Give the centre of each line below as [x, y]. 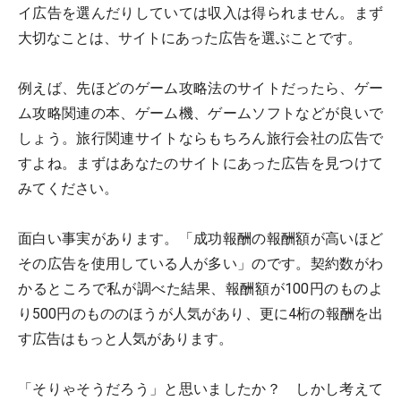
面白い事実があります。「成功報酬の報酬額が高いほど [200, 239]
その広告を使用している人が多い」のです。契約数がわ [200, 264]
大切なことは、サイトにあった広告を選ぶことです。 [190, 38]
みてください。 [68, 188]
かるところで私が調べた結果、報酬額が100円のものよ [200, 289]
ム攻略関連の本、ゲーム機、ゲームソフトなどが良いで [200, 113]
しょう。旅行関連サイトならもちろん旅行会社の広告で [200, 138]
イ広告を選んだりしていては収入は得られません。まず [200, 13]
